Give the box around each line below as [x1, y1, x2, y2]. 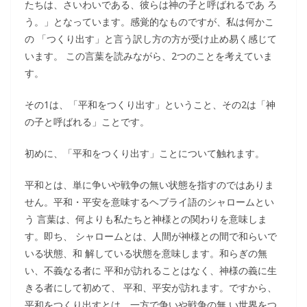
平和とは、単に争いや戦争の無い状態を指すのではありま [25, 178, 274, 191]
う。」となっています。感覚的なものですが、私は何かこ [25, 15, 274, 28]
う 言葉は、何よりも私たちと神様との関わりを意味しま [25, 212, 267, 225]
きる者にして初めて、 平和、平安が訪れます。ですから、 [25, 281, 277, 294]
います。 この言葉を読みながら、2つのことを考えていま [25, 49, 273, 62]
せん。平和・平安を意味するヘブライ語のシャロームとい [25, 195, 274, 208]
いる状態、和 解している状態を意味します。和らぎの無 [25, 247, 267, 260]
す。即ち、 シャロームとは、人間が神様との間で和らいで [25, 230, 277, 243]
